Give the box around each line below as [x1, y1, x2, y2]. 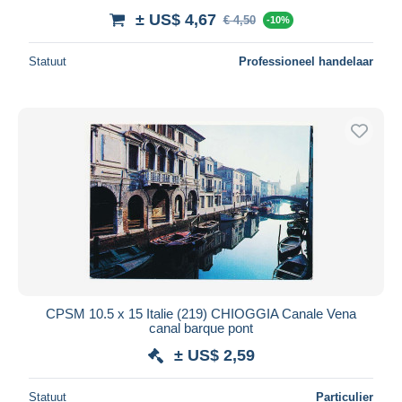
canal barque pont [149, 319, 253, 336]
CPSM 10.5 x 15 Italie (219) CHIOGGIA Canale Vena [46, 305, 356, 321]
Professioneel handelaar [239, 54, 373, 68]
